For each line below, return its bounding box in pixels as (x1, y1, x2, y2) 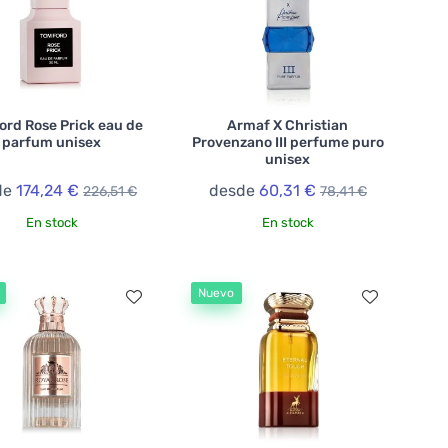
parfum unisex (2, 134, 102, 152)
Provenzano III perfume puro (191, 134, 384, 152)
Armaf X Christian (227, 117, 349, 135)
